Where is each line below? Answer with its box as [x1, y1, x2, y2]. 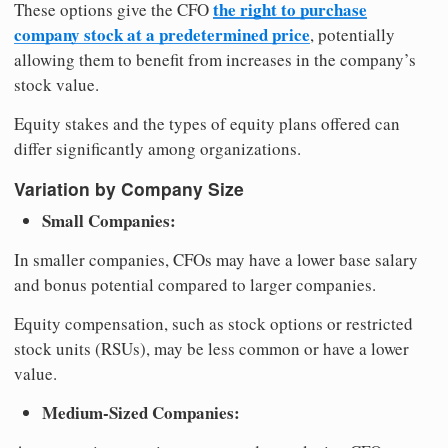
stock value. [14, 72, 99, 96]
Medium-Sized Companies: [42, 400, 240, 426]
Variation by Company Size [14, 176, 244, 202]
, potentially [310, 22, 395, 46]
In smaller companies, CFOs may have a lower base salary [14, 248, 418, 272]
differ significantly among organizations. [14, 136, 301, 160]
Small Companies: [42, 208, 176, 234]
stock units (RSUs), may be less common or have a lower [14, 337, 409, 361]
